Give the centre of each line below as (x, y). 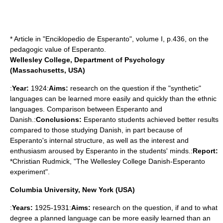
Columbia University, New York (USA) (72, 190)
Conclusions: (59, 119)
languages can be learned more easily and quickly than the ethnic (113, 99)
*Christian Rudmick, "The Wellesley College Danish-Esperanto (108, 161)
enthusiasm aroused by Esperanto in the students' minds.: (101, 151)
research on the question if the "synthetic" (135, 88)
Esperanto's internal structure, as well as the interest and (99, 140)
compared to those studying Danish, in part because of (96, 130)
